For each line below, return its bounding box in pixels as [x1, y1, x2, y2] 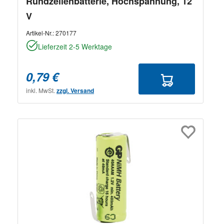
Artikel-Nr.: [26, 28, 55, 37]
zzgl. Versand [56, 85, 94, 95]
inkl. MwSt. [26, 85, 56, 94]
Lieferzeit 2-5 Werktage [38, 41, 112, 51]
